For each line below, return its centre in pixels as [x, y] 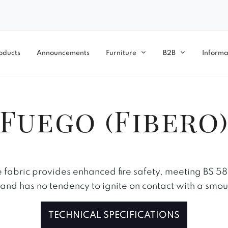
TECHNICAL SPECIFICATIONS [114, 215]
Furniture [121, 53]
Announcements [63, 53]
